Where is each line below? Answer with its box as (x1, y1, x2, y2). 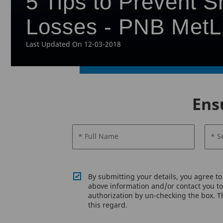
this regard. (88, 200, 127, 210)
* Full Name (78, 131, 119, 141)
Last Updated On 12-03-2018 (26, 39, 121, 49)
